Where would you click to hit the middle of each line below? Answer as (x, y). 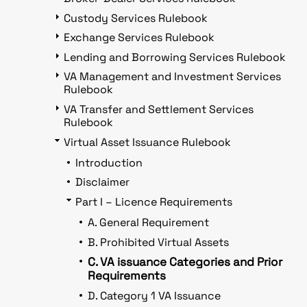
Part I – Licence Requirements (154, 201)
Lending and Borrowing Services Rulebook (174, 57)
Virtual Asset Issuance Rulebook (147, 142)
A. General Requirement (148, 223)
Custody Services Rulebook (135, 18)
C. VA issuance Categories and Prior (185, 262)
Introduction (109, 162)
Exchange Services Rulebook (139, 38)
